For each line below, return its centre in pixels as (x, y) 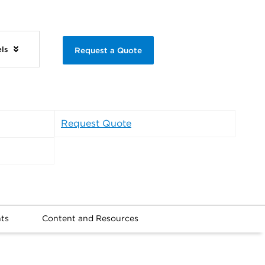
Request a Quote (108, 50)
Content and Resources (90, 219)
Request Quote (96, 124)
